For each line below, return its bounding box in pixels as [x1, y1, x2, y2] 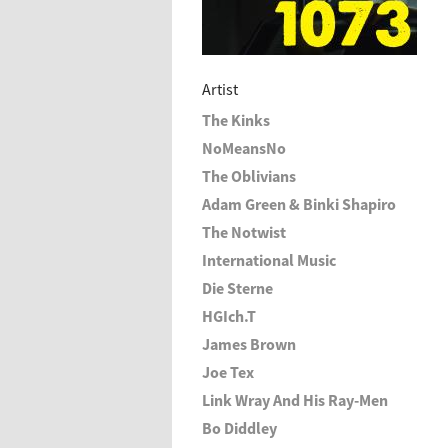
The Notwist [202, 222, 286, 242]
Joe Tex [202, 362, 254, 382]
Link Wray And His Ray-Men [202, 390, 388, 410]
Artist [202, 79, 238, 99]
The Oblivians [202, 166, 296, 186]
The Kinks [202, 110, 270, 130]
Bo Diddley [202, 418, 277, 438]
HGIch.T [202, 306, 256, 326]
